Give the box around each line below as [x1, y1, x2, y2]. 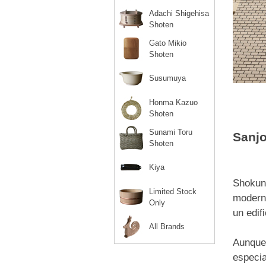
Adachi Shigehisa [149, 9, 209, 18]
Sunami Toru [149, 128, 192, 137]
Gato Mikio [149, 39, 186, 47]
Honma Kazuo [149, 98, 198, 107]
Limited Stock [149, 187, 197, 196]
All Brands [149, 222, 185, 231]
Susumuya [149, 74, 186, 83]
